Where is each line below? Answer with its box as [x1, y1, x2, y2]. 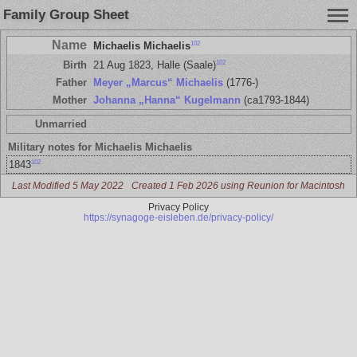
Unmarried [34, 118, 87, 131]
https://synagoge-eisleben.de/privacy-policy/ [84, 211, 273, 222]
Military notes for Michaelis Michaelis [8, 141, 193, 154]
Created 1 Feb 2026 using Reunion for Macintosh [131, 180, 346, 191]
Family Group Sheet [3, 7, 129, 22]
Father [55, 76, 87, 88]
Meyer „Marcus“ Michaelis [92, 76, 223, 88]
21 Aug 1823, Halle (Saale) [92, 58, 216, 71]
